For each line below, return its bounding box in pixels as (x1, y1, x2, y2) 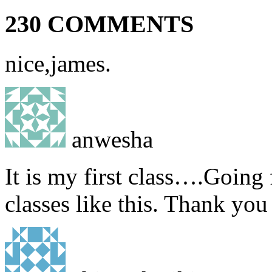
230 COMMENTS (5, 10, 194, 38)
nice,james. (5, 50, 111, 76)
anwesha (66, 126, 153, 152)
